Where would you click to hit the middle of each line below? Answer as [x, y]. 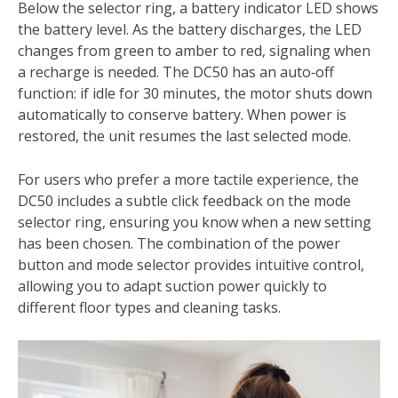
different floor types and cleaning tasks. [149, 307]
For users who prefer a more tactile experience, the [188, 179]
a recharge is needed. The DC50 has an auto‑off [176, 72]
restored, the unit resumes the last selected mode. [184, 135]
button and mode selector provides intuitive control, [191, 264]
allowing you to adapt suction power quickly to [172, 286]
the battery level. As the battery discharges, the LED [190, 29]
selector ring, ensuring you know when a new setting [195, 222]
